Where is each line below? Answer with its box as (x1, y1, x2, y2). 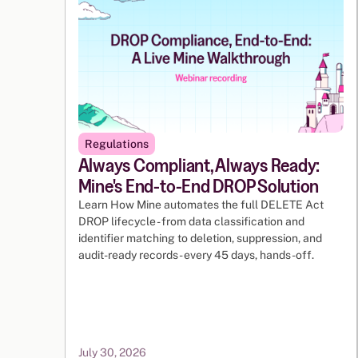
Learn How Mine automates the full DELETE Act (78, 198, 324, 212)
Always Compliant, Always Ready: (78, 154, 320, 177)
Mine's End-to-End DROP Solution (78, 175, 320, 197)
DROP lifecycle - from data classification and (78, 215, 304, 229)
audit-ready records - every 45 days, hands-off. (78, 249, 314, 262)
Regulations (84, 137, 149, 151)
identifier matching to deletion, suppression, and (78, 232, 322, 245)
